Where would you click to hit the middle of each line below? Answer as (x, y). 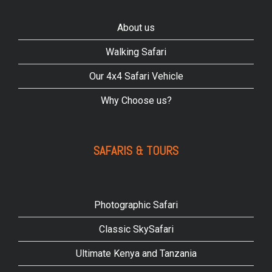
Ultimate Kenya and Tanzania (136, 254)
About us (136, 28)
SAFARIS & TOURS (136, 151)
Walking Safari (136, 52)
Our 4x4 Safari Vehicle (136, 76)
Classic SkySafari (136, 229)
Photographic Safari (136, 205)
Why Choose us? (136, 101)
